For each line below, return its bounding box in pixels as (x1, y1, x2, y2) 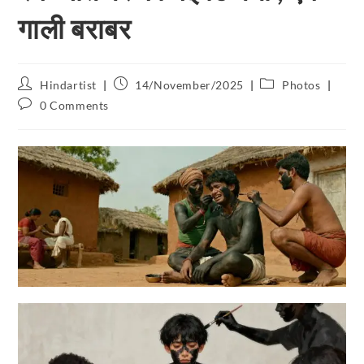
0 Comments (40, 97, 110, 112)
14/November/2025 (135, 77, 244, 92)
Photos (282, 77, 321, 92)
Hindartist (40, 77, 97, 92)
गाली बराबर (18, 11, 132, 45)
